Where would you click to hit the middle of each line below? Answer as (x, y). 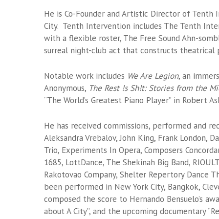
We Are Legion (153, 76)
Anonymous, (66, 88)
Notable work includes (86, 76)
